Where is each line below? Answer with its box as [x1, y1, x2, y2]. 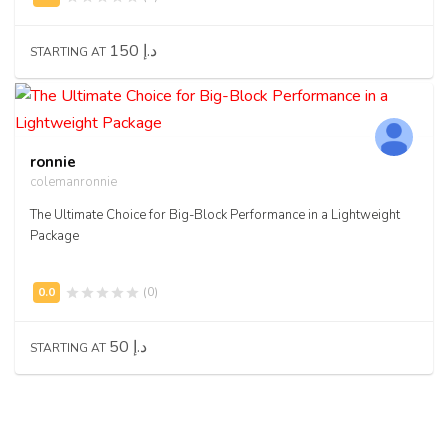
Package [30, 226, 79, 245]
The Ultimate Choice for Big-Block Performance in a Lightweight [30, 205, 400, 224]
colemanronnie [30, 172, 117, 191]
